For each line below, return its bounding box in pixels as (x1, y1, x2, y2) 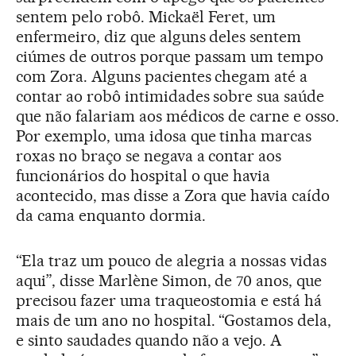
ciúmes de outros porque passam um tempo (16, 46, 324, 66)
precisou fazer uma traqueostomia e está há (16, 290, 323, 310)
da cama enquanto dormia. (16, 205, 206, 225)
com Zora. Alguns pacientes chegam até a (16, 66, 308, 86)
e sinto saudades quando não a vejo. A (16, 330, 282, 350)
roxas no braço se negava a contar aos (16, 145, 282, 165)
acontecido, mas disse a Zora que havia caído (16, 185, 331, 205)
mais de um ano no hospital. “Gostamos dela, (16, 310, 332, 330)
